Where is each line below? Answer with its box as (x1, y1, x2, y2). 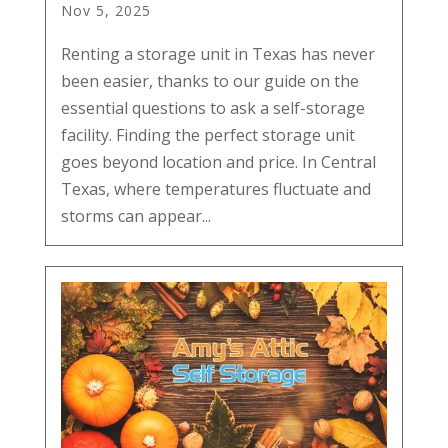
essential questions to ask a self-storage (60, 96, 365, 119)
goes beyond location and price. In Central (60, 150, 376, 173)
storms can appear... (60, 204, 211, 227)
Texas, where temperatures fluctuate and (60, 177, 371, 200)
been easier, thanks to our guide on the (60, 69, 359, 92)
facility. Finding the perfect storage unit (60, 123, 355, 146)
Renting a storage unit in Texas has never (60, 42, 375, 65)
